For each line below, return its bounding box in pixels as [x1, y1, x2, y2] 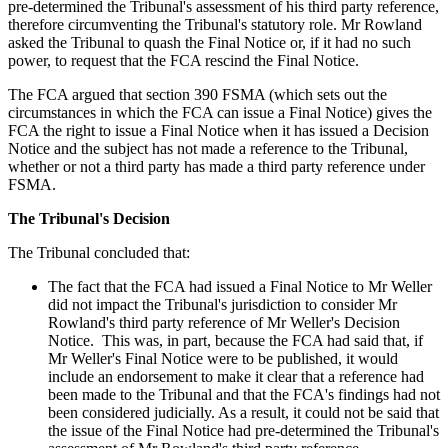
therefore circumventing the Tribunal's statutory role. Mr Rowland [8, 15, 422, 33]
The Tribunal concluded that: [8, 243, 198, 261]
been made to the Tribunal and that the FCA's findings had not [48, 385, 440, 403]
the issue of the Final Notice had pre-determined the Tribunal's [48, 421, 439, 439]
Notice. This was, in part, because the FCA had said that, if [48, 331, 423, 349]
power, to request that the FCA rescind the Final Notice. [8, 51, 367, 69]
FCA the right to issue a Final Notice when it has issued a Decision [8, 121, 429, 139]
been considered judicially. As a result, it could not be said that [48, 403, 439, 421]
